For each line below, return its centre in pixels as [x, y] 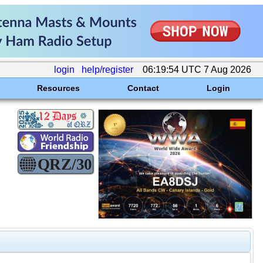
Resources [58, 88]
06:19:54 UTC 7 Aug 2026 [197, 70]
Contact [143, 88]
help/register [107, 70]
